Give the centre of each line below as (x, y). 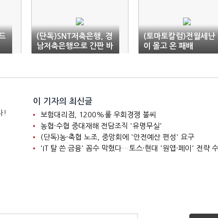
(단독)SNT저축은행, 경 (74, 36)
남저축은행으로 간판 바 (75, 46)
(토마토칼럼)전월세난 (179, 36)
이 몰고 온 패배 (168, 46)
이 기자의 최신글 (63, 101)
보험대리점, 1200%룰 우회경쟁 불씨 (98, 115)
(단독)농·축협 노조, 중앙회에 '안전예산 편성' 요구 (117, 137)
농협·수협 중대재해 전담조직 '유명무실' (101, 126)
